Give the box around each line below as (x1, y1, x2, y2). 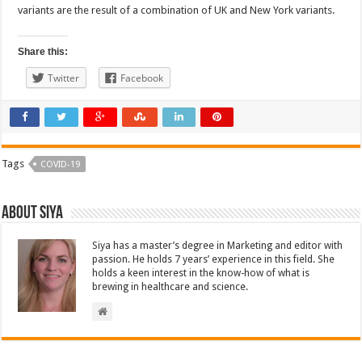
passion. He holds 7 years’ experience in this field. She (92, 254, 335, 265)
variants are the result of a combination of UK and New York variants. (18, 4, 335, 16)
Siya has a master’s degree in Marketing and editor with (92, 240, 343, 251)
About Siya (2, 204, 64, 223)
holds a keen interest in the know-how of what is (92, 267, 310, 279)
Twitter (48, 71, 80, 85)
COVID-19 (40, 159, 81, 170)
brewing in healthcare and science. (92, 281, 249, 293)
